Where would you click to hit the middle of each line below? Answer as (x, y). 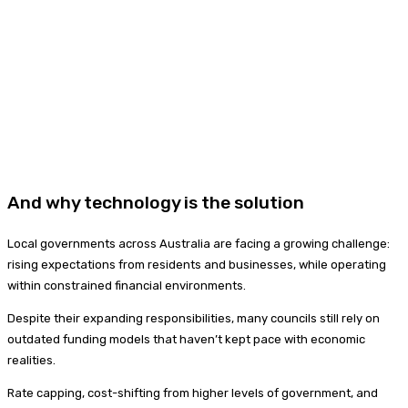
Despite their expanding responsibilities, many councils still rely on (194, 319)
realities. (31, 361)
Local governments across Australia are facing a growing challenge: (199, 244)
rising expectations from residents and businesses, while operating (197, 265)
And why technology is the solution (156, 203)
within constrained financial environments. (127, 286)
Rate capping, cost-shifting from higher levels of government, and (193, 393)
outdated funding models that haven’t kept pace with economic (186, 340)
